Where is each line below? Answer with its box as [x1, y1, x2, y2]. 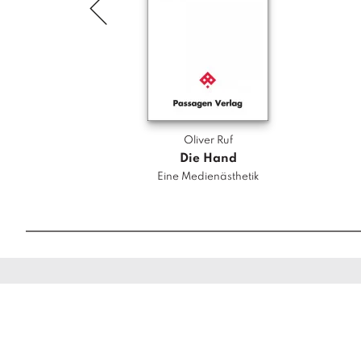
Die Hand [179, 151, 237, 165]
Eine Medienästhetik [156, 171, 259, 182]
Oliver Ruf [183, 135, 233, 146]
